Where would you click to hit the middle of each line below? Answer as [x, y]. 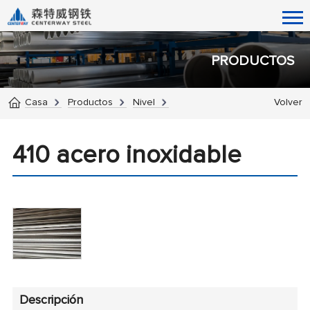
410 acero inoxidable [127, 155]
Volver [288, 102]
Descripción [51, 301]
